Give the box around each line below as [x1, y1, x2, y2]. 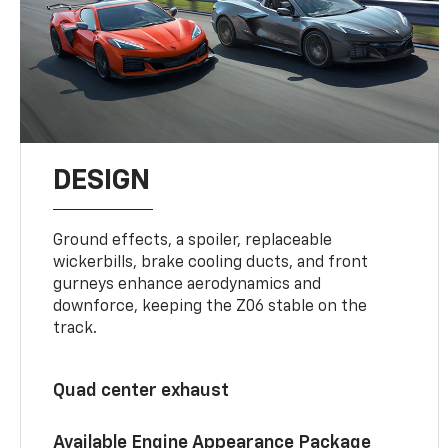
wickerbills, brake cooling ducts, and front [53, 254, 369, 271]
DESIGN [53, 166, 151, 195]
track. [53, 320, 98, 337]
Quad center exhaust [53, 381, 230, 400]
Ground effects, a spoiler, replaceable [53, 232, 333, 249]
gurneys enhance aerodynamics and [53, 276, 322, 293]
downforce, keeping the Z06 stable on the [53, 298, 368, 315]
